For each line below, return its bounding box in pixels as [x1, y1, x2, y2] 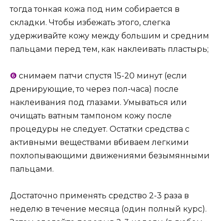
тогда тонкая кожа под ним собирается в [10, 4, 180, 14]
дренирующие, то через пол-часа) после [10, 84, 179, 94]
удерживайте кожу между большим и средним [10, 31, 209, 40]
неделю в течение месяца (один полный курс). [10, 204, 207, 214]
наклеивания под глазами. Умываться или [10, 97, 187, 107]
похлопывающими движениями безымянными [10, 150, 210, 160]
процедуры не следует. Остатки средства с [10, 124, 189, 134]
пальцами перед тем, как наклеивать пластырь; [10, 44, 209, 54]
